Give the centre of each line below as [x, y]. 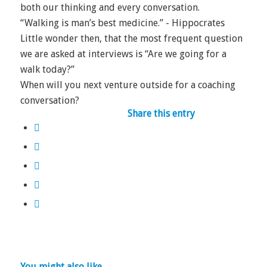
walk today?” [47, 69]
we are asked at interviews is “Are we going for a [123, 54]
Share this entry [161, 114]
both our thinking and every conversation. [110, 7]
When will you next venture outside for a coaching [128, 85]
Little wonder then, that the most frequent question [131, 38]
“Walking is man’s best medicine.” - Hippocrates [122, 23]
